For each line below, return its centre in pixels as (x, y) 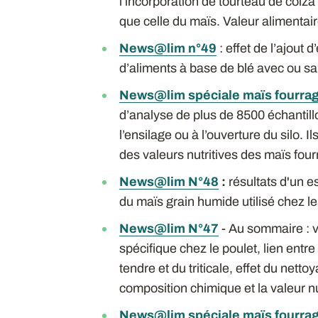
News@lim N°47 (169, 228)
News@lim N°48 (169, 181)
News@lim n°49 (168, 48)
